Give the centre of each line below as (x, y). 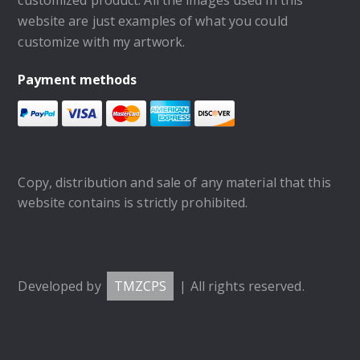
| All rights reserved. (240, 286)
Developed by (61, 286)
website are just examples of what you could (153, 20)
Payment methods (77, 79)
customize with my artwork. (102, 41)
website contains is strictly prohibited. (133, 202)
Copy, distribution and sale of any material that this (174, 182)
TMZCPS (140, 286)
